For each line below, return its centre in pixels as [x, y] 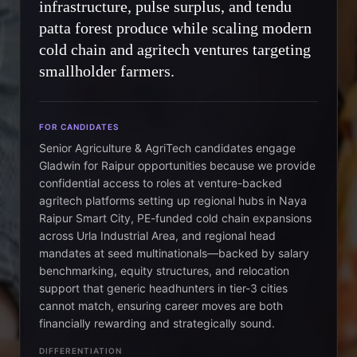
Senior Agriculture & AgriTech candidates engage [167, 148]
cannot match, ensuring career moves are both [161, 306]
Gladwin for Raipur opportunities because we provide [177, 165]
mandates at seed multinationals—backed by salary [174, 253]
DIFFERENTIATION [80, 351]
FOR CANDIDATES [79, 127]
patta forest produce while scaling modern [175, 28]
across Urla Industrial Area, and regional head [157, 235]
